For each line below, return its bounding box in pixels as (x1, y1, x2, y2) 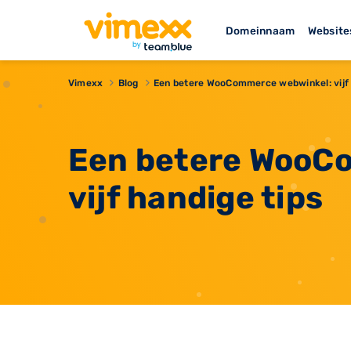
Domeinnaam (226, 24, 295, 37)
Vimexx (68, 77, 103, 89)
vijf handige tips (68, 179, 324, 216)
